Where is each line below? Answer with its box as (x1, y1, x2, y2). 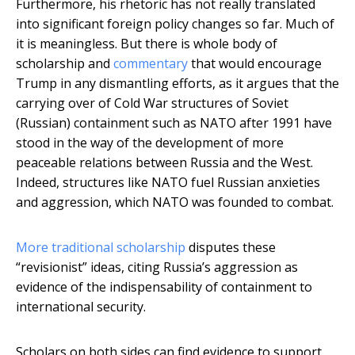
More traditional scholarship (16, 239, 185, 257)
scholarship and (16, 55, 113, 73)
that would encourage (188, 55, 322, 73)
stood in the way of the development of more (16, 134, 284, 152)
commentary (113, 55, 188, 73)
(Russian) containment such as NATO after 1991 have (16, 114, 332, 132)
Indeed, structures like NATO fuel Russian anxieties (16, 174, 320, 192)
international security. (16, 298, 146, 316)
